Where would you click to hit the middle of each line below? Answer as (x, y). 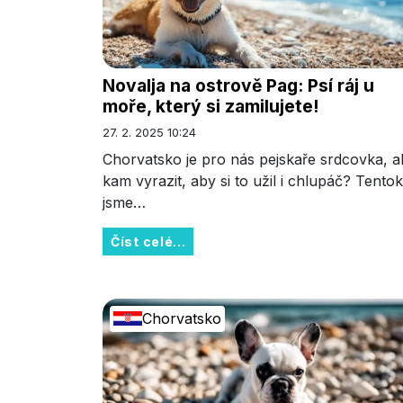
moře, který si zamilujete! (210, 106)
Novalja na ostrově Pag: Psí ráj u (238, 85)
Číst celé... (148, 241)
